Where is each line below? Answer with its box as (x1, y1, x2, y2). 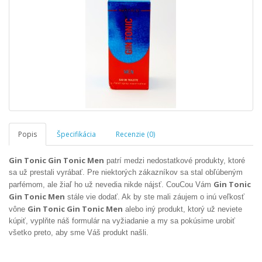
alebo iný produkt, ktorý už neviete (123, 205, 242, 213)
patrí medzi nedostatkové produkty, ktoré (104, 156, 245, 165)
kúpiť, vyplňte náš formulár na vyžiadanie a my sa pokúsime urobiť (9, 216, 235, 225)
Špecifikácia (57, 129, 96, 139)
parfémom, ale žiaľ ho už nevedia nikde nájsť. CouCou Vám (9, 180, 213, 189)
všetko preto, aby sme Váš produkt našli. (9, 228, 149, 237)
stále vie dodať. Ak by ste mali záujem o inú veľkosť (65, 192, 244, 201)
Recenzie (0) (116, 129, 155, 139)
